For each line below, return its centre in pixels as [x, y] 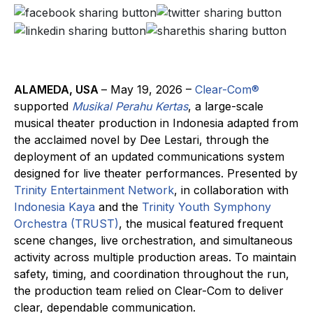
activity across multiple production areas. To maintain [155, 257]
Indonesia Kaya [54, 206]
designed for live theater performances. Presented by [156, 173]
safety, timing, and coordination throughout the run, [152, 274]
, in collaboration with [231, 190]
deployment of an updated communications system [149, 156]
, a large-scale [226, 106]
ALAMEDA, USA [58, 89]
